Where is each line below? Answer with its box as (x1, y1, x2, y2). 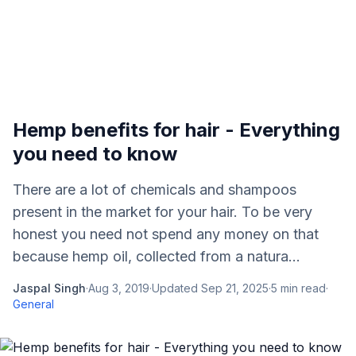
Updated (152, 281, 201, 295)
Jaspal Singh (13, 281, 86, 295)
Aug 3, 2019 (88, 281, 149, 295)
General (13, 297, 54, 311)
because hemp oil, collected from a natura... (13, 248, 300, 265)
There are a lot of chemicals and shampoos (13, 181, 296, 198)
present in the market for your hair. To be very (13, 203, 312, 220)
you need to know (13, 142, 177, 165)
